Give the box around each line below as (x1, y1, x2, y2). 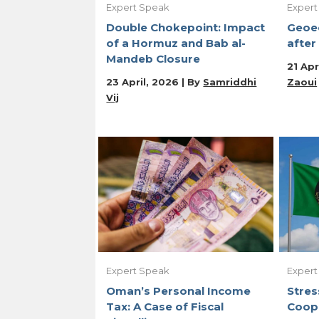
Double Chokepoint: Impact (106, 20, 266, 34)
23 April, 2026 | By (106, 75, 204, 88)
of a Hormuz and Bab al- (106, 36, 246, 50)
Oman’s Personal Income (106, 284, 251, 298)
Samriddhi (203, 75, 257, 88)
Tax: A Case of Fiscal (106, 300, 224, 314)
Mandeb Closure (106, 51, 201, 66)
